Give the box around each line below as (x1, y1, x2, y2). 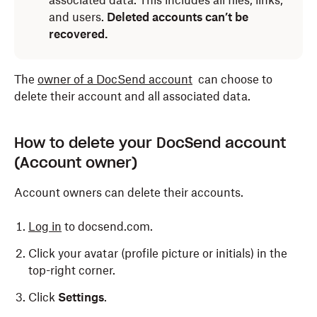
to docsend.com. (62, 219, 153, 234)
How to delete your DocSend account (14, 134, 286, 152)
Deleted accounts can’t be (107, 10, 248, 24)
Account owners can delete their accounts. (14, 185, 246, 200)
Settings (58, 290, 104, 304)
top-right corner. (28, 263, 121, 277)
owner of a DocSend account (38, 72, 192, 86)
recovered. (49, 27, 108, 41)
